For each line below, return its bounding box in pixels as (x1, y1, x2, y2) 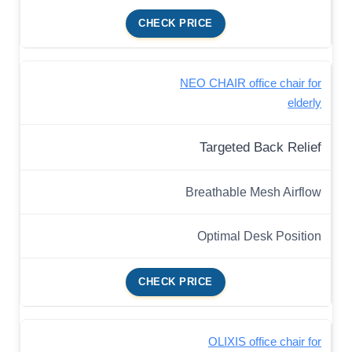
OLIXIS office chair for (208, 335, 321, 349)
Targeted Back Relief (200, 140, 321, 156)
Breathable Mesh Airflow (185, 185, 321, 200)
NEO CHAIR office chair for (180, 76, 321, 90)
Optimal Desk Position (197, 229, 321, 244)
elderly (288, 96, 321, 110)
